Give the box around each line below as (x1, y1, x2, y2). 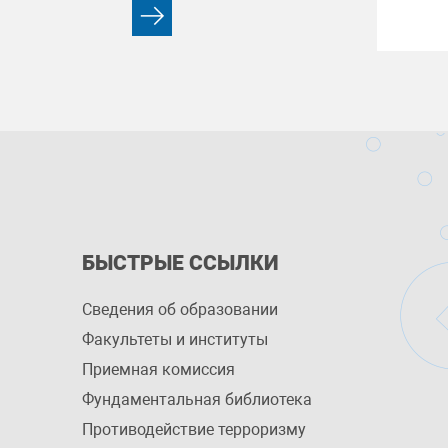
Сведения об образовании (82, 300, 278, 319)
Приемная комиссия (82, 360, 235, 379)
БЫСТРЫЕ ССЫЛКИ (82, 251, 279, 275)
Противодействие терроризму (82, 420, 306, 439)
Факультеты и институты (82, 330, 268, 349)
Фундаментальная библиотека (82, 390, 312, 409)
